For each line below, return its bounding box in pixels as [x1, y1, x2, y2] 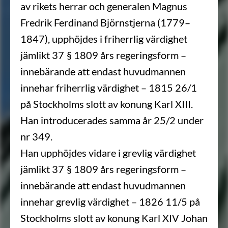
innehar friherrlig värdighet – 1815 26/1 [20, 81, 197, 94]
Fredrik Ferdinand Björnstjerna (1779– [20, 16, 190, 28]
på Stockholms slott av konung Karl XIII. [20, 98, 193, 110]
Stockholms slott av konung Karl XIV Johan [20, 212, 208, 224]
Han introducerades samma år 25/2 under [20, 114, 204, 126]
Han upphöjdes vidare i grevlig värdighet [20, 147, 196, 159]
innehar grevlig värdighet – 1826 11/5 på [20, 195, 200, 208]
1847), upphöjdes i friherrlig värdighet [20, 33, 187, 45]
